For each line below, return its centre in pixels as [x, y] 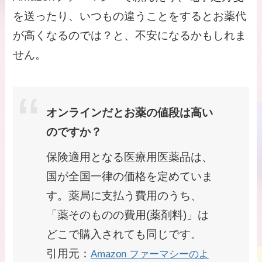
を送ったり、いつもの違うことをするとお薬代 [130, 16]
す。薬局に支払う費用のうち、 [124, 195]
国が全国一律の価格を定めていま [129, 176]
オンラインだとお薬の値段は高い [129, 113]
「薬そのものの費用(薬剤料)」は [127, 215]
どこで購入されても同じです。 [124, 234]
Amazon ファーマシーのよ [149, 254]
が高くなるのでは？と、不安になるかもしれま [130, 36]
